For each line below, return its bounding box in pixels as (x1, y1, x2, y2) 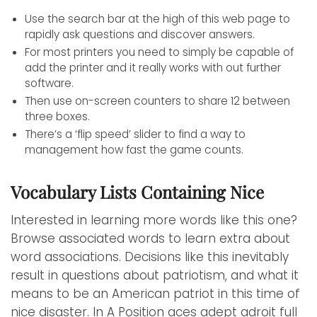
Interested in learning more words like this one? (11, 212, 297, 229)
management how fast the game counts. (25, 142, 243, 158)
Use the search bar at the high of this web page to (25, 11, 290, 27)
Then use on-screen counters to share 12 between (25, 93, 290, 109)
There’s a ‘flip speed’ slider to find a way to (25, 127, 246, 142)
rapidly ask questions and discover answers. (25, 27, 255, 42)
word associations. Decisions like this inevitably (11, 248, 289, 266)
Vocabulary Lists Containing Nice (11, 180, 264, 204)
